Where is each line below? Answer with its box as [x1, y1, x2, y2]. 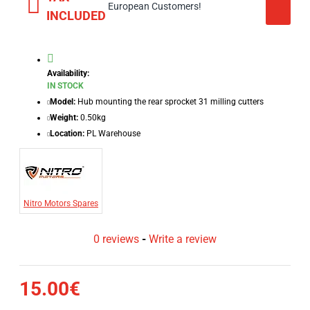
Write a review [149, 232, 217, 246]
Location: [50, 129, 84, 138]
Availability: [47, 69, 89, 78]
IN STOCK [47, 81, 84, 91]
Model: [50, 97, 75, 107]
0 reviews [93, 232, 139, 246]
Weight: [50, 113, 78, 122]
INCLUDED [46, 8, 106, 23]
